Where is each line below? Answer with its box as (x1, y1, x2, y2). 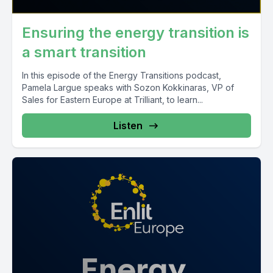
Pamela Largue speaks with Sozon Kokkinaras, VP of (22, 82, 234, 93)
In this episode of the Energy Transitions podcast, (22, 70, 221, 80)
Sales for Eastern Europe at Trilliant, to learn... (22, 94, 203, 105)
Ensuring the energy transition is (22, 24, 249, 41)
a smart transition (22, 43, 146, 61)
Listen (113, 119, 143, 132)
